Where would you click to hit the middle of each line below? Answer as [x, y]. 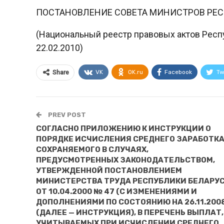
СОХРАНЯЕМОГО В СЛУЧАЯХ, [92, 149]
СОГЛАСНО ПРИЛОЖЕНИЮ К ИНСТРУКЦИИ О [123, 128]
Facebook [178, 72]
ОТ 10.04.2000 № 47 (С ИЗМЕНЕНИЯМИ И [116, 191]
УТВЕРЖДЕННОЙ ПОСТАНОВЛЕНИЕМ [109, 170]
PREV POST [66, 114]
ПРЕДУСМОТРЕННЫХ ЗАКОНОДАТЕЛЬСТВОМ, [125, 160]
